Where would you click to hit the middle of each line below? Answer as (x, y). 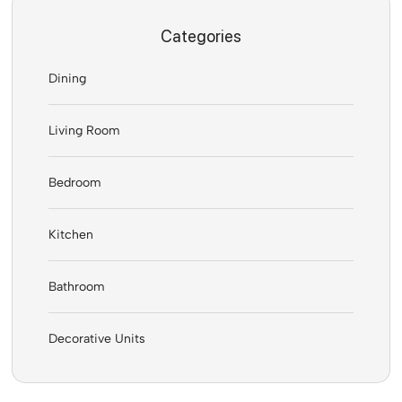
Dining (68, 78)
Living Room (85, 130)
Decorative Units (97, 338)
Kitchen (71, 234)
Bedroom (75, 182)
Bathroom (77, 286)
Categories (201, 36)
